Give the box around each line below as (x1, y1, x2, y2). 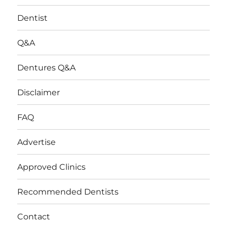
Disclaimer (17, 87, 60, 97)
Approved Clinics (17, 162, 86, 172)
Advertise (17, 137, 56, 147)
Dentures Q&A (17, 62, 76, 72)
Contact (17, 211, 51, 221)
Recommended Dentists (17, 186, 119, 197)
